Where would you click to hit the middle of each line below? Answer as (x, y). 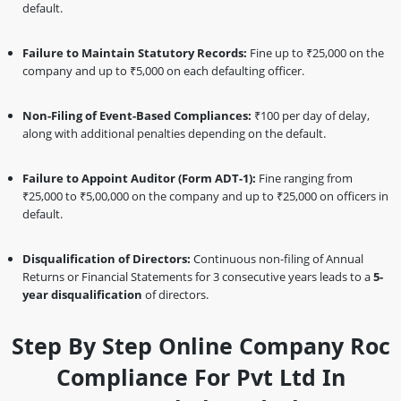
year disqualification (82, 294)
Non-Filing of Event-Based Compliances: (137, 115)
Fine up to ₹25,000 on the (316, 53)
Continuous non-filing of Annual (277, 259)
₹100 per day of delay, (311, 115)
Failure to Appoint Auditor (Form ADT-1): (139, 178)
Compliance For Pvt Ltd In (200, 377)
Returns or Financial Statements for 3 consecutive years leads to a (198, 277)
